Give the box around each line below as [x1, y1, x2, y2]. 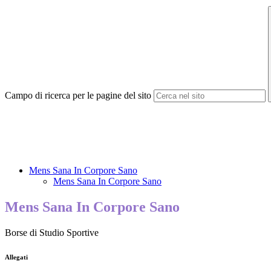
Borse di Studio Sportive [5, 227, 99, 238]
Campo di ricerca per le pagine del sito [5, 90, 151, 101]
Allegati [5, 253, 28, 261]
